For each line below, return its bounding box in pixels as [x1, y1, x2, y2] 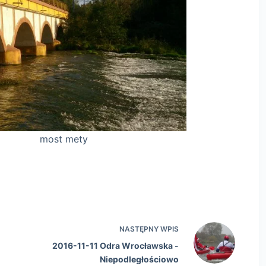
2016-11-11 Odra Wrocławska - [52, 240, 179, 251]
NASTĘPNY [119, 224, 161, 233]
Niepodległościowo [100, 254, 179, 264]
